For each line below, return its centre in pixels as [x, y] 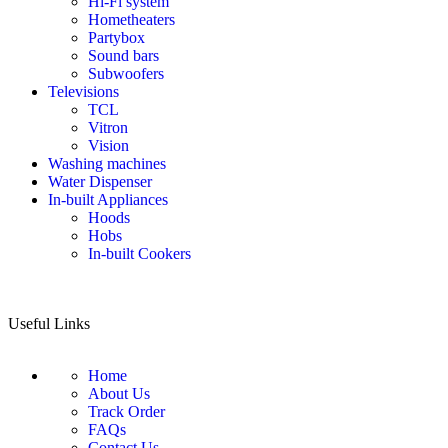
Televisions [83, 92]
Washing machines [107, 164]
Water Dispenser [100, 182]
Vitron [108, 128]
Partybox [116, 38]
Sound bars [123, 56]
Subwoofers [126, 74]
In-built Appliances [108, 200]
